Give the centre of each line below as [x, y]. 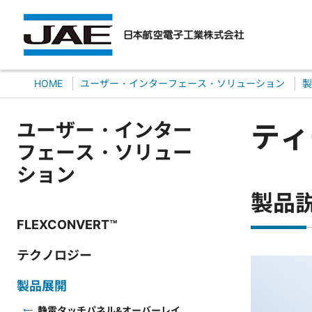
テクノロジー [54, 255]
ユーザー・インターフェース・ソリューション [182, 83]
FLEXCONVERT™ [67, 225]
